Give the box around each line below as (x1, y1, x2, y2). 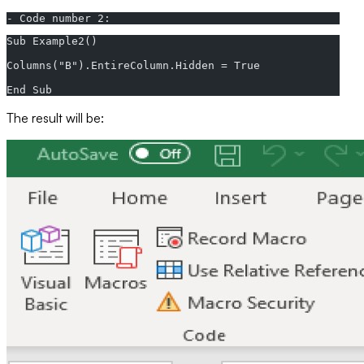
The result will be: (6, 109, 104, 126)
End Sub (6, 83, 52, 96)
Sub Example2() (6, 34, 110, 47)
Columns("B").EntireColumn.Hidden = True (6, 58, 273, 71)
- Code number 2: (6, 11, 110, 24)
